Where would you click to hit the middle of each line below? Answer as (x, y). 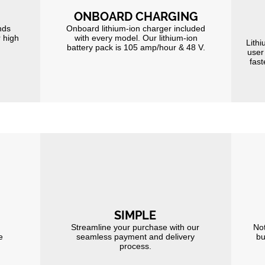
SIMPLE (135, 216)
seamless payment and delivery (135, 237)
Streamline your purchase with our (135, 227)
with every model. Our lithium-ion (136, 38)
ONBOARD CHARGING (136, 17)
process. (135, 246)
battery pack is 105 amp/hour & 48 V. (136, 48)
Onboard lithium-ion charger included (136, 29)
